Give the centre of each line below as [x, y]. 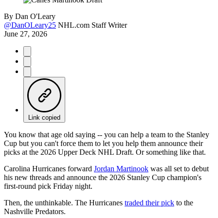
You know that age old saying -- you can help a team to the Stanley [107, 134]
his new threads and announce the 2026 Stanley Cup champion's [103, 177]
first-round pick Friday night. [48, 186]
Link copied [44, 117]
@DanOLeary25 [30, 25]
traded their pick [149, 202]
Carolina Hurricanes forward [49, 168]
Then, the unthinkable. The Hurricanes [64, 202]
